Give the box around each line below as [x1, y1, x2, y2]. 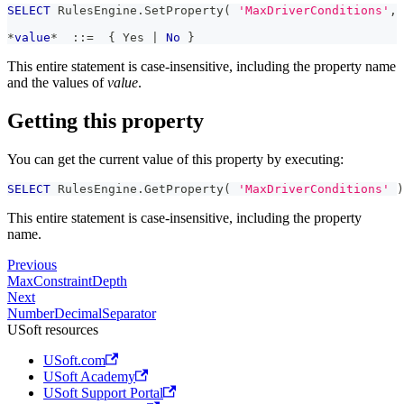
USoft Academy [43, 368, 135, 384]
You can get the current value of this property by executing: [7, 151, 344, 167]
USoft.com [43, 352, 106, 368]
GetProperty [144, 181, 224, 196]
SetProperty [144, 4, 224, 18]
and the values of [7, 75, 107, 91]
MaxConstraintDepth [7, 272, 127, 289]
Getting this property [7, 109, 204, 133]
